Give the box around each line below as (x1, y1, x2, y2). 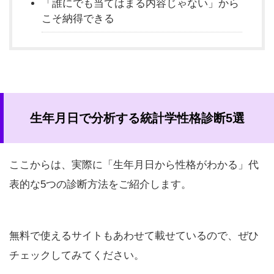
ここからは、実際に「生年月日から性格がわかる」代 (9, 158, 259, 171)
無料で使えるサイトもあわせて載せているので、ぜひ (9, 229, 259, 242)
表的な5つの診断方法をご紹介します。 (9, 178, 191, 190)
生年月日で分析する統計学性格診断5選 (29, 111, 245, 125)
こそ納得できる (42, 13, 114, 25)
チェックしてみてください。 (9, 249, 144, 261)
